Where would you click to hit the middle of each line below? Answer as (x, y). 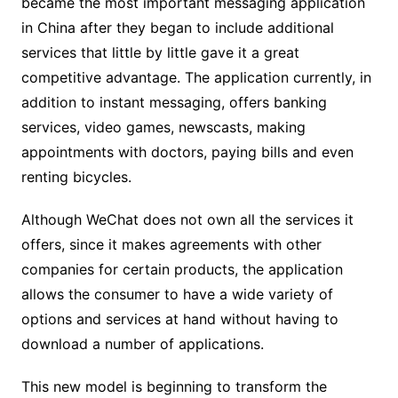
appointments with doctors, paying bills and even (187, 152)
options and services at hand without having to (179, 319)
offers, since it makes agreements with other (171, 245)
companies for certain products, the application (182, 270)
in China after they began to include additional (177, 28)
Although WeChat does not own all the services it (187, 220)
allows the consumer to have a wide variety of (177, 295)
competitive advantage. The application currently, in (196, 78)
